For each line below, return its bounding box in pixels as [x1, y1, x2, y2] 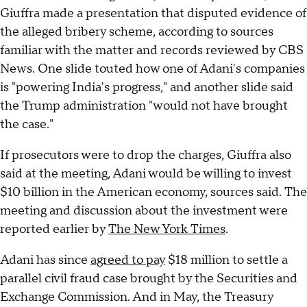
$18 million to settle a [165, 251, 288, 268]
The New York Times [108, 221, 225, 237]
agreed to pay [90, 251, 165, 268]
